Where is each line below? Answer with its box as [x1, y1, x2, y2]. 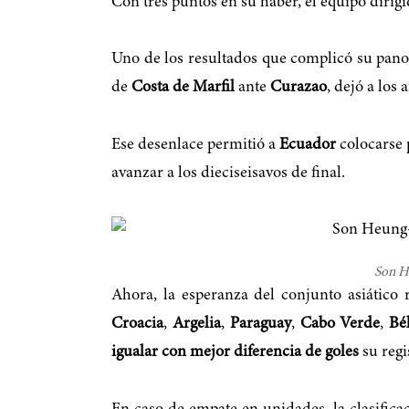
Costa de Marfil [131, 79, 235, 97]
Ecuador [279, 136, 337, 153]
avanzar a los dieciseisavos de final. [111, 164, 345, 182]
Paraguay [229, 316, 291, 333]
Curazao [270, 79, 327, 97]
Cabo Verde [299, 316, 381, 333]
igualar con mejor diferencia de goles [111, 344, 359, 362]
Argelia [172, 316, 221, 333]
